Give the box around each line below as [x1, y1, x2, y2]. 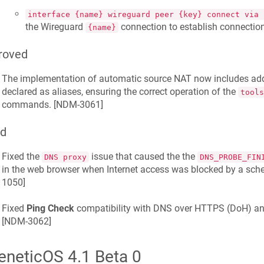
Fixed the [1, 150, 42, 162]
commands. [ [1, 98, 56, 110]
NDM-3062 [4, 216, 49, 227]
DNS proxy [44, 152, 87, 161]
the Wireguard [25, 21, 85, 32]
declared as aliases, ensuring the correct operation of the [1, 85, 238, 97]
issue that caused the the [88, 150, 197, 162]
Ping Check [26, 203, 74, 214]
